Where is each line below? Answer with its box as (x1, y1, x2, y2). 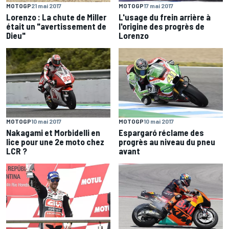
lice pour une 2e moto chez (6, 136, 104, 147)
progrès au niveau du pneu (119, 136, 215, 147)
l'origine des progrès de (119, 21, 204, 32)
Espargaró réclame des (119, 127, 204, 138)
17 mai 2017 (144, 2, 173, 10)
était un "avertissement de (6, 21, 106, 32)
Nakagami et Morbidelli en (6, 127, 100, 138)
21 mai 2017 (31, 2, 61, 10)
